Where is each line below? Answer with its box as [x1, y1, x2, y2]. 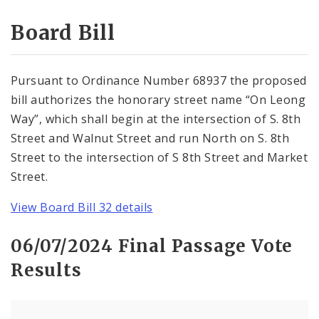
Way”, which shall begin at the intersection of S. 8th [11, 110, 301, 127]
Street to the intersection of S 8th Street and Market [11, 149, 308, 165]
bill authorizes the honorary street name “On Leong [11, 91, 306, 108]
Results [11, 258, 82, 281]
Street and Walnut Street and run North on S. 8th [11, 130, 290, 146]
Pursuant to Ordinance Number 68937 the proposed [11, 72, 307, 88]
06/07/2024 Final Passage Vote [11, 234, 293, 257]
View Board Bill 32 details [11, 199, 153, 215]
